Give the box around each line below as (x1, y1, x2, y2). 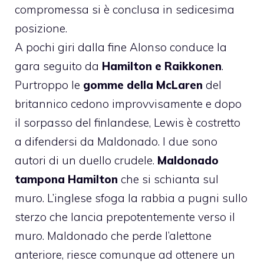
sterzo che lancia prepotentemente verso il (15, 209, 235, 224)
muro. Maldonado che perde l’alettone (15, 228, 212, 243)
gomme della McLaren (83, 77, 203, 92)
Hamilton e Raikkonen (102, 58, 222, 73)
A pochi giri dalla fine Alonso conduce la (15, 39, 227, 54)
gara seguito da (15, 58, 102, 73)
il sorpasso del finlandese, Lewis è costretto (15, 115, 240, 130)
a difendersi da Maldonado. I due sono (15, 134, 217, 148)
